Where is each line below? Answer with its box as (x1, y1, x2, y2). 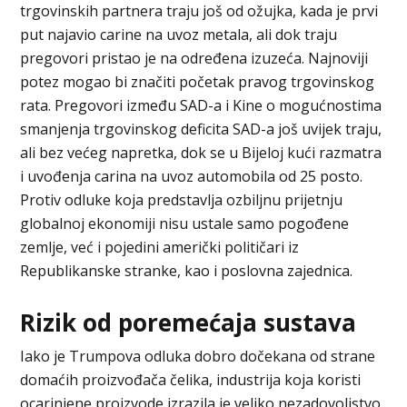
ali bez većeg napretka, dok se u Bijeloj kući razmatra (20, 142, 382, 163)
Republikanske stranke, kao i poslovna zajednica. (20, 260, 353, 281)
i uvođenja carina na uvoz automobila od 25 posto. (20, 165, 363, 186)
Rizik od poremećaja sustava (20, 305, 357, 339)
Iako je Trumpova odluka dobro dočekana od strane (20, 345, 376, 366)
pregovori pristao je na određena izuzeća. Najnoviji (20, 47, 369, 68)
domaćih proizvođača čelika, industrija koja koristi (20, 369, 362, 390)
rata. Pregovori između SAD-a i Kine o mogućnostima (20, 94, 382, 115)
